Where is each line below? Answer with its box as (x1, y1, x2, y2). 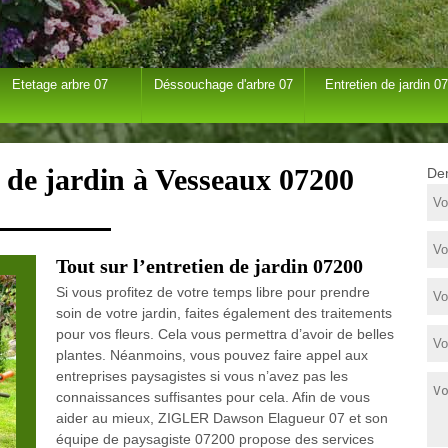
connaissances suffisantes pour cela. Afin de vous (55, 389, 370, 405)
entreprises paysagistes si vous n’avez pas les (55, 368, 348, 384)
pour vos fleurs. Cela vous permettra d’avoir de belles (55, 326, 394, 342)
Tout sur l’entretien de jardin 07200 (55, 255, 363, 277)
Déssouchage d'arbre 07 (153, 77, 293, 92)
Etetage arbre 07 (12, 77, 109, 92)
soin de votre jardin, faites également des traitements (55, 305, 392, 321)
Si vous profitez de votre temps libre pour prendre (55, 284, 370, 300)
